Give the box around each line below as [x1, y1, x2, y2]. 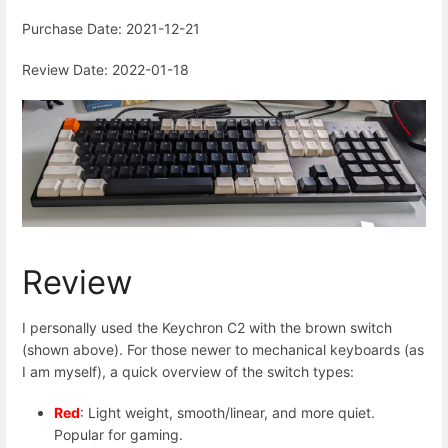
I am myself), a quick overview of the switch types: [22, 362, 354, 380]
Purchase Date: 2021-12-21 [22, 19, 200, 37]
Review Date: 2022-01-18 [22, 61, 189, 79]
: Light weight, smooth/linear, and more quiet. [80, 404, 375, 422]
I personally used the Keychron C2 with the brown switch [22, 318, 392, 336]
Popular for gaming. [54, 426, 183, 444]
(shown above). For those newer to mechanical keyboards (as [22, 340, 424, 358]
